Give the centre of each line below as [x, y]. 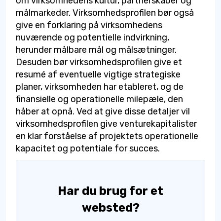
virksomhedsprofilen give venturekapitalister [106, 124]
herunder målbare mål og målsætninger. [96, 50]
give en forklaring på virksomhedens [89, 25]
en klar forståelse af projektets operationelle [107, 136]
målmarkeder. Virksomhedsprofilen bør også [105, 13]
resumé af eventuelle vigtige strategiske [98, 74]
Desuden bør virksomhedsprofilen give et [99, 62]
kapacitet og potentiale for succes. [88, 148]
